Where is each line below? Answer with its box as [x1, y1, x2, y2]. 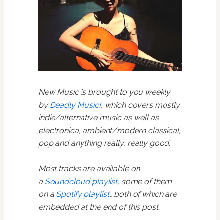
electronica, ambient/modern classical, [38, 126, 181, 136]
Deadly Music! [49, 100, 101, 110]
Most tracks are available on [38, 164, 140, 174]
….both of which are [109, 190, 177, 199]
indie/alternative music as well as [38, 113, 159, 123]
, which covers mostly [100, 100, 180, 110]
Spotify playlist [55, 190, 109, 199]
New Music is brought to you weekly [38, 87, 170, 97]
